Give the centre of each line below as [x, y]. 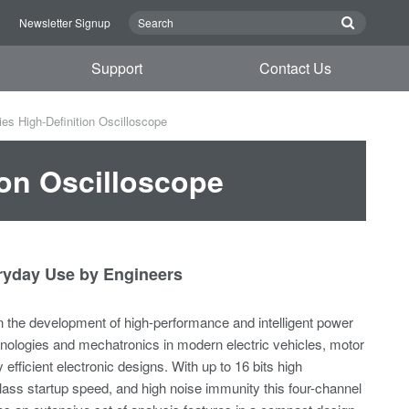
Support [117, 68]
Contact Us [295, 68]
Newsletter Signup [65, 22]
